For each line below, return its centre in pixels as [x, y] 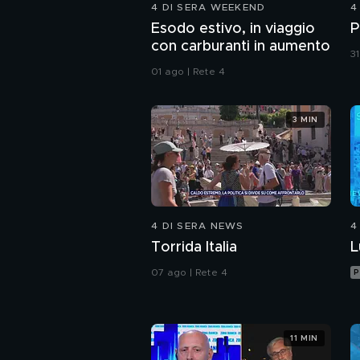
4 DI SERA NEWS [198, 226]
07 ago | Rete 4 [189, 273]
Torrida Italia [194, 248]
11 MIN [304, 338]
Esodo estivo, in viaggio [233, 29]
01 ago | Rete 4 [188, 72]
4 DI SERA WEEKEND [209, 8]
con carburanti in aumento [241, 47]
